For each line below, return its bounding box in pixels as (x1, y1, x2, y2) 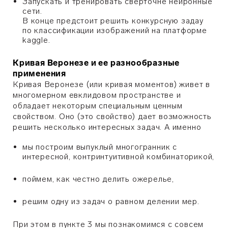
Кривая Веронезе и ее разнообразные (13, 58, 180, 68)
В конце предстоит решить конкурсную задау (22, 16, 204, 25)
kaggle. (22, 35, 50, 45)
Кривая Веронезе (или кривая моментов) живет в (13, 79, 210, 89)
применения (13, 69, 67, 78)
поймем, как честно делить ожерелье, (22, 174, 177, 184)
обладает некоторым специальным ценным (13, 101, 183, 110)
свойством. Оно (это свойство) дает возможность (13, 111, 212, 121)
